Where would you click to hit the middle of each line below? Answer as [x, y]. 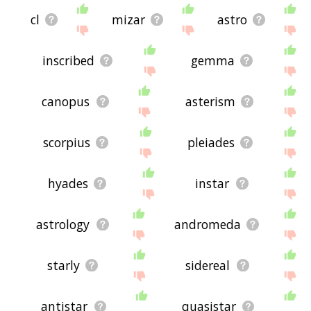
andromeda [207, 225]
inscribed [69, 61]
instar [212, 184]
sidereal [208, 266]
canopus [66, 102]
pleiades [211, 143]
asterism [210, 102]
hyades [68, 184]
